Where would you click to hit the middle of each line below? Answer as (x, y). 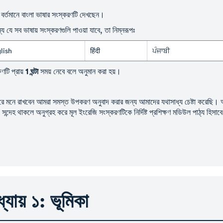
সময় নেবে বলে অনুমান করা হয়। (81, 71)
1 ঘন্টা (32, 71)
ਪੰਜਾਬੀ (161, 50)
